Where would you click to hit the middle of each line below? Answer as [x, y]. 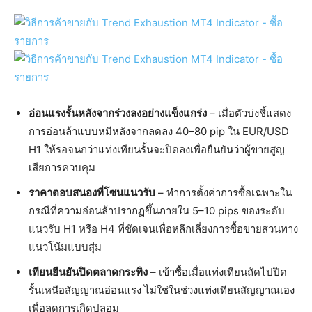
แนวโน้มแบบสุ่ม [65, 247]
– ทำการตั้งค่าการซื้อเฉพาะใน [224, 193]
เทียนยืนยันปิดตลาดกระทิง [88, 272]
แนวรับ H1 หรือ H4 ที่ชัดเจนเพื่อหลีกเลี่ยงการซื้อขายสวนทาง [163, 229]
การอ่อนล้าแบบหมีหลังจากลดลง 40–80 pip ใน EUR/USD [159, 132]
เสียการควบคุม [62, 168]
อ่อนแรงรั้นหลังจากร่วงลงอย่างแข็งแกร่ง [118, 114]
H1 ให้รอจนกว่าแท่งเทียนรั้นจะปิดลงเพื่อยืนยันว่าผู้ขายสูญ [157, 150]
